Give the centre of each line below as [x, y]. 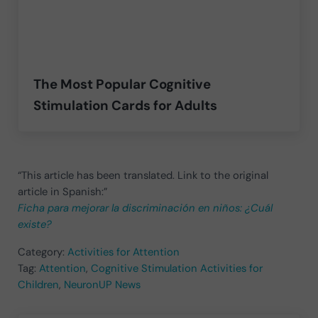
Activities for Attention [123, 252]
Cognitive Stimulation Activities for [176, 269]
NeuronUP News [102, 285]
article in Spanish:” [62, 192]
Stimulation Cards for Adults [126, 105]
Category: [42, 252]
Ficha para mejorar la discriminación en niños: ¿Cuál [145, 208]
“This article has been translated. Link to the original [143, 176]
